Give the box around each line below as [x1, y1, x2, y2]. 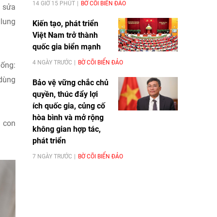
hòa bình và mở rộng [32, 112, 104, 122]
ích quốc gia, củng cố [32, 101, 105, 110]
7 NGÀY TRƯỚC [32, 153, 72, 160]
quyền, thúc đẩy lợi [32, 89, 98, 99]
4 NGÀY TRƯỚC [32, 59, 72, 66]
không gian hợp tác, [32, 124, 101, 134]
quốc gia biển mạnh [32, 42, 101, 51]
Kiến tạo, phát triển [32, 18, 98, 28]
